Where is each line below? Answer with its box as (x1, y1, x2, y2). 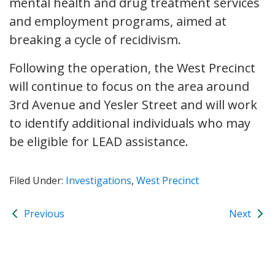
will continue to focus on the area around (9, 77, 249, 95)
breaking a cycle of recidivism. (9, 31, 181, 48)
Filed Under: (9, 173, 66, 187)
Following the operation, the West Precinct (9, 59, 255, 76)
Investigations (66, 173, 131, 187)
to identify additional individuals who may (9, 114, 250, 131)
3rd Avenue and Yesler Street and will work (9, 96, 257, 113)
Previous (21, 206, 64, 220)
